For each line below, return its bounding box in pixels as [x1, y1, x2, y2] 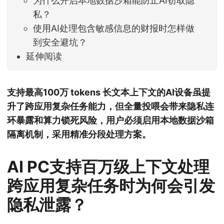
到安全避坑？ [33, 37, 87, 48]
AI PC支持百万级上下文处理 [7, 156, 209, 176]
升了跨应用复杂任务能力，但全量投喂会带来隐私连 [7, 100, 214, 111]
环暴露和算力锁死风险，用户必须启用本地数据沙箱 [7, 114, 214, 125]
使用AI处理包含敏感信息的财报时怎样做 [33, 23, 195, 34]
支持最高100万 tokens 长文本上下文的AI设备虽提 [7, 86, 210, 97]
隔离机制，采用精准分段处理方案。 [7, 128, 151, 139]
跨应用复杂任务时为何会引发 [7, 175, 215, 195]
